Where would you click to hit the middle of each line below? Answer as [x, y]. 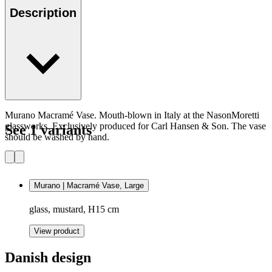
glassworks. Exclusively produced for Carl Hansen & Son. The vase [135, 126]
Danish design [48, 257]
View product [57, 231]
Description [43, 12]
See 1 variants [48, 130]
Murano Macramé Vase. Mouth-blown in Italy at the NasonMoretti [132, 115]
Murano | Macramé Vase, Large [89, 186]
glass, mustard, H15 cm [74, 209]
